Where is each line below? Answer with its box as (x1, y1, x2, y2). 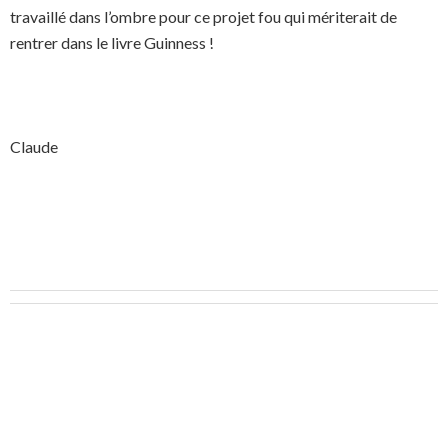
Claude (10, 137, 58, 156)
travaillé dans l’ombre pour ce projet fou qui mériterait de (10, 7, 397, 26)
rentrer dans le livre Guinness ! (10, 33, 214, 52)
